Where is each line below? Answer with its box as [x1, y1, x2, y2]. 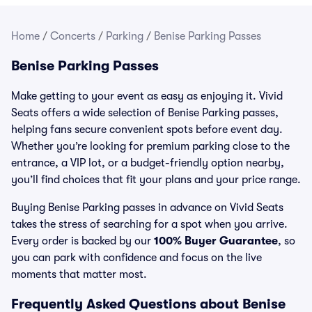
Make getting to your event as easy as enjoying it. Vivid [11, 90, 283, 102]
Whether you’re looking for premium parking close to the [11, 140, 290, 153]
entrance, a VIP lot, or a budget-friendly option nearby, [11, 157, 284, 169]
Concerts [50, 30, 95, 42]
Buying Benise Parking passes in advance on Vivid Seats [11, 201, 283, 214]
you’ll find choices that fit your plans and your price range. [11, 173, 301, 186]
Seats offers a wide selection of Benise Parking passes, [11, 107, 279, 119]
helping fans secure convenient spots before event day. [11, 123, 283, 136]
